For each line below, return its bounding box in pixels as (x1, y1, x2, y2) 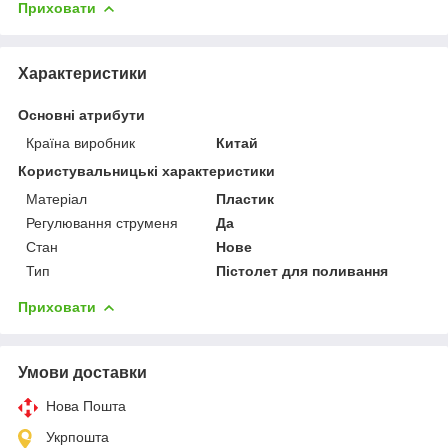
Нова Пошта (46, 397, 126, 414)
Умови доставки (18, 363, 147, 381)
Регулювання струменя (26, 214, 178, 231)
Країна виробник (26, 134, 135, 151)
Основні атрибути (18, 106, 145, 123)
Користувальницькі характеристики (18, 162, 275, 179)
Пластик (216, 190, 275, 207)
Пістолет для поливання (216, 262, 389, 279)
